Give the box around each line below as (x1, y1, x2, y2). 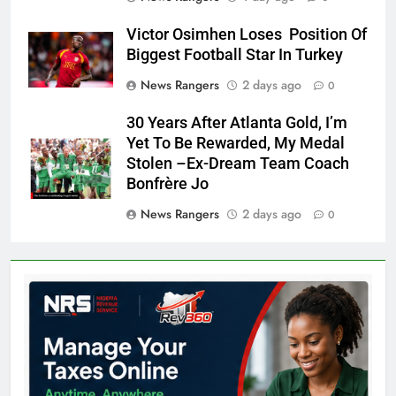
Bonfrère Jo (126, 174, 209, 193)
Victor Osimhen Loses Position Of (126, 25, 367, 43)
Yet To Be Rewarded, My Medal (126, 133, 345, 152)
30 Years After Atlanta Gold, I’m (126, 113, 347, 132)
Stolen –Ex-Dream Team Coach (126, 154, 349, 172)
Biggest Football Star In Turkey (126, 45, 343, 64)
